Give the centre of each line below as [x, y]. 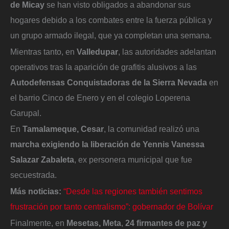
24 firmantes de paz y [166, 223]
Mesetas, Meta [94, 223]
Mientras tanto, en [43, 51]
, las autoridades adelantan [167, 51]
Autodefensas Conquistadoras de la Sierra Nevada [109, 82]
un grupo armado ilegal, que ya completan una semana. [111, 36]
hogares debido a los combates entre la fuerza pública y [111, 20]
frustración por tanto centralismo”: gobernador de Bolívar [112, 207]
